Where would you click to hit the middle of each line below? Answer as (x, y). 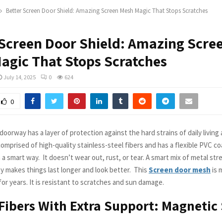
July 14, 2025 (20, 77)
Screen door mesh (180, 169)
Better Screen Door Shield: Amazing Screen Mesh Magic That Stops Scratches (107, 11)
